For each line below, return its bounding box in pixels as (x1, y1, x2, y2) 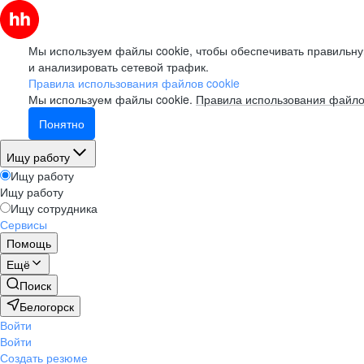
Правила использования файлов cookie (28, 75, 240, 91)
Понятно (39, 115, 84, 132)
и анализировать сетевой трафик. (28, 58, 209, 75)
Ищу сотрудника (11, 200, 97, 216)
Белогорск (19, 298, 74, 314)
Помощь (6, 235, 51, 251)
